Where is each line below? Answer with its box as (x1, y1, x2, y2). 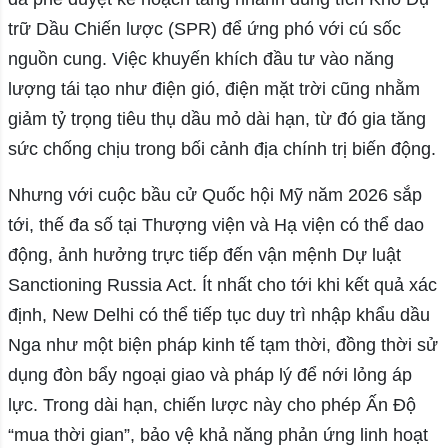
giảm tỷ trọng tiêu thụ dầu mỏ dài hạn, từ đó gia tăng (7, 109, 426, 130)
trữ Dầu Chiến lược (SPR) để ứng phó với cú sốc (7, 19, 401, 40)
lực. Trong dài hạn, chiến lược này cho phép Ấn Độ (7, 395, 416, 416)
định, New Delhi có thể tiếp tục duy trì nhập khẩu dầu (7, 305, 430, 326)
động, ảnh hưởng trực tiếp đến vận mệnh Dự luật (7, 245, 401, 266)
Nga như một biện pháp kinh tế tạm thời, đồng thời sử (7, 335, 438, 356)
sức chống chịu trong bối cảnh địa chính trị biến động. (7, 139, 436, 160)
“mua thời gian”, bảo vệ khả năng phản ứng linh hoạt (7, 425, 428, 446)
